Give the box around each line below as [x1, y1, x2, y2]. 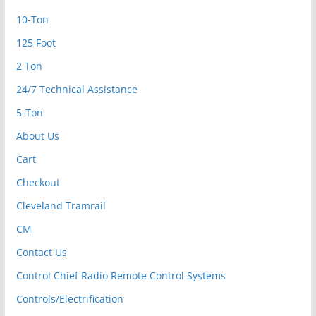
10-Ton [16, 12, 49, 26]
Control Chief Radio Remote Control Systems [16, 268, 226, 282]
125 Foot [16, 35, 56, 49]
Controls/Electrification [16, 291, 123, 305]
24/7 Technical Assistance [16, 82, 138, 96]
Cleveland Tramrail [16, 198, 106, 212]
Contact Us [16, 245, 67, 259]
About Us [16, 128, 59, 142]
